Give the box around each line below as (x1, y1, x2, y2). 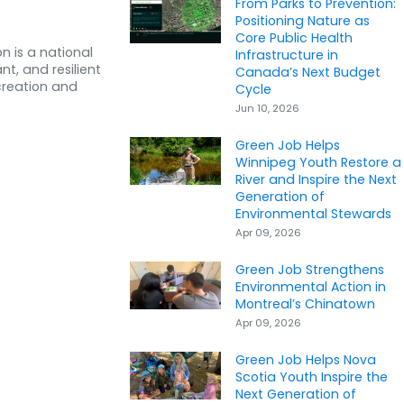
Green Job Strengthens (234, 261, 384, 280)
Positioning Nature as (234, 12, 370, 31)
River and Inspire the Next (234, 170, 397, 189)
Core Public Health (234, 29, 353, 48)
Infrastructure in (234, 46, 338, 65)
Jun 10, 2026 (234, 101, 299, 116)
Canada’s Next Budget (234, 63, 381, 82)
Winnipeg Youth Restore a (234, 153, 401, 172)
